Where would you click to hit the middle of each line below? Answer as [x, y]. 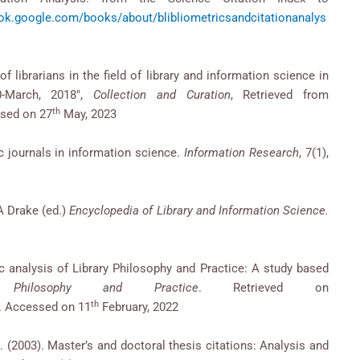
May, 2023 [88, 115]
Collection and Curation [162, 95]
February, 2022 [139, 307]
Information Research [242, 153]
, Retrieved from [280, 95]
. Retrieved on [263, 288]
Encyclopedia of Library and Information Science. [199, 211]
